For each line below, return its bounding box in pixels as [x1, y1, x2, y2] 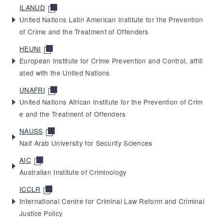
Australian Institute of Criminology [19, 167, 127, 177]
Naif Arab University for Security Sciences [19, 138, 153, 148]
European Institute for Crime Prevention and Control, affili [19, 55, 203, 65]
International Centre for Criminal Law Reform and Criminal [19, 196, 205, 206]
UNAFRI [19, 84, 45, 94]
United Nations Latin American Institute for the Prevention [19, 14, 203, 24]
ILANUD [19, 2, 45, 12]
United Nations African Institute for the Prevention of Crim [19, 96, 203, 107]
